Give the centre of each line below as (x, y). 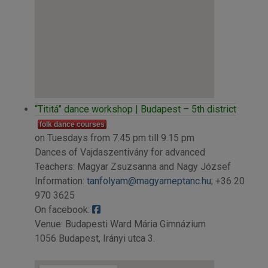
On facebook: (63, 209)
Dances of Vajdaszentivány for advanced (120, 152)
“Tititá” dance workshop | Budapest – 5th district (135, 109)
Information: (60, 181)
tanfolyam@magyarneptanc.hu (149, 181)
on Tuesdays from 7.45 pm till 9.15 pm (114, 138)
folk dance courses (72, 124)
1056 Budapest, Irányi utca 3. (95, 238)
